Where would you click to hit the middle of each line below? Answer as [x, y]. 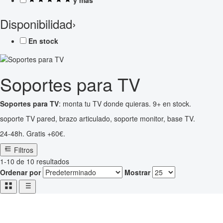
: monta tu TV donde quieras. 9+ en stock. [125, 104]
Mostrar [137, 172]
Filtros [24, 150]
